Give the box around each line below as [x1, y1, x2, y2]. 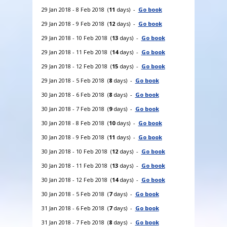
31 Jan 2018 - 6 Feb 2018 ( [41, 204, 109, 212]
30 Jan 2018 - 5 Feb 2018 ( [41, 190, 109, 198]
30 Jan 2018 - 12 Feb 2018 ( [41, 175, 112, 183]
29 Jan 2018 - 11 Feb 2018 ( [41, 48, 112, 56]
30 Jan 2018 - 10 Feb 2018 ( [41, 147, 112, 155]
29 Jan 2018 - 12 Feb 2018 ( [41, 62, 112, 70]
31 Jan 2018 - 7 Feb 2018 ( [41, 218, 109, 226]
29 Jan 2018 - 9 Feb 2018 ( [41, 19, 109, 27]
